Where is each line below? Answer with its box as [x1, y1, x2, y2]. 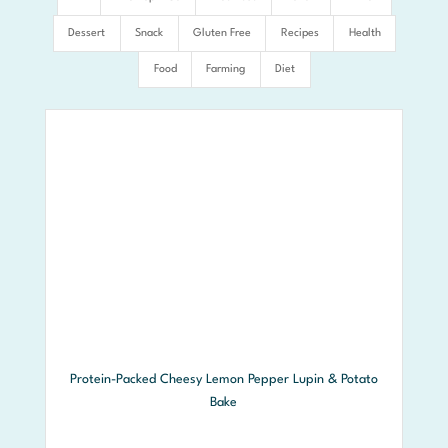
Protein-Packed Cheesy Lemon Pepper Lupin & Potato [69, 373, 378, 387]
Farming [206, 64, 246, 76]
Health [348, 28, 381, 40]
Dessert [68, 28, 106, 40]
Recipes [280, 28, 319, 40]
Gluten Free [192, 28, 251, 40]
